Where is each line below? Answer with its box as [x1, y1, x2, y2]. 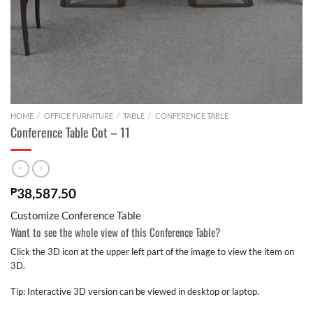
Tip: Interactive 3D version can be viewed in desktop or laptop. [10, 286, 259, 298]
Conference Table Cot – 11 [10, 122, 130, 141]
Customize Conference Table [10, 209, 141, 222]
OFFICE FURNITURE [43, 111, 113, 121]
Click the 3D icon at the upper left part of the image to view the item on [10, 246, 294, 258]
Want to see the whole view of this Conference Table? [10, 224, 220, 240]
